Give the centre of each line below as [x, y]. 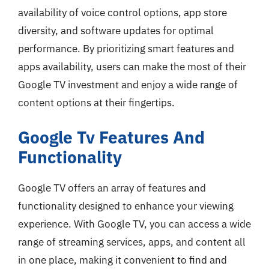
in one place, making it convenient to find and [122, 260]
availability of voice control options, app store [122, 13]
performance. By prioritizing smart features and [126, 49]
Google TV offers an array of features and [112, 188]
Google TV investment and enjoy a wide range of [128, 85]
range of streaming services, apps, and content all [132, 242]
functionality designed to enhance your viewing [126, 206]
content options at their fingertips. [96, 103]
